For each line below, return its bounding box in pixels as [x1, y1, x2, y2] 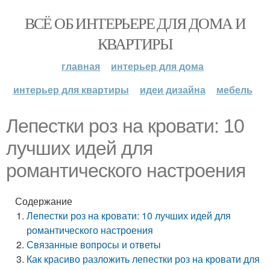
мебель [216, 83, 253, 96]
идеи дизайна [139, 83, 206, 96]
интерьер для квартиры [13, 83, 129, 96]
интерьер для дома [111, 59, 204, 73]
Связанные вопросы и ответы [27, 237, 162, 251]
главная [61, 59, 100, 73]
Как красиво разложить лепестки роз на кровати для [27, 252, 260, 266]
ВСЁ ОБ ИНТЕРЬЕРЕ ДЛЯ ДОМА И [24, 13, 246, 33]
